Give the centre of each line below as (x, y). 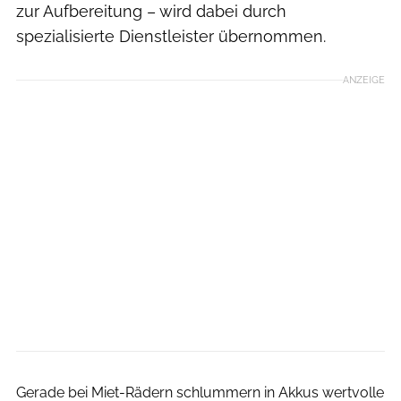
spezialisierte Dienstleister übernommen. (171, 36)
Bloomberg (367, 360)
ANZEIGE (364, 79)
